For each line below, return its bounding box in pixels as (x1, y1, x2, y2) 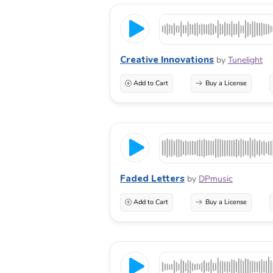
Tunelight (228, 54, 263, 66)
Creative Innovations (120, 53, 214, 66)
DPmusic (199, 172, 233, 185)
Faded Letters (120, 172, 185, 185)
